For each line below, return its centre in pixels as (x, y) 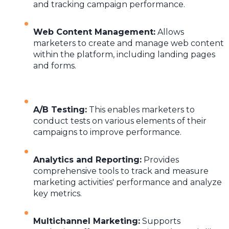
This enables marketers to (141, 109)
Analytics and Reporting (86, 159)
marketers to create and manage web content (129, 43)
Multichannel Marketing (86, 221)
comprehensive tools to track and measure (121, 171)
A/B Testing (59, 109)
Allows (170, 32)
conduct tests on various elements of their (120, 121)
